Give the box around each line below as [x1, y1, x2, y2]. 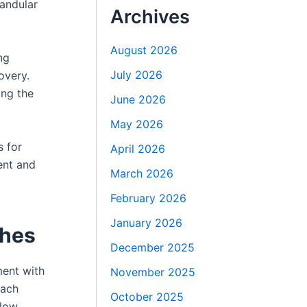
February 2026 [110, 191, 187, 205]
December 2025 [110, 240, 195, 254]
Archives [110, 5, 191, 28]
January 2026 [110, 215, 183, 230]
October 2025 [110, 289, 184, 304]
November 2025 [110, 265, 196, 279]
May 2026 [110, 116, 164, 131]
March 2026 [110, 166, 174, 180]
